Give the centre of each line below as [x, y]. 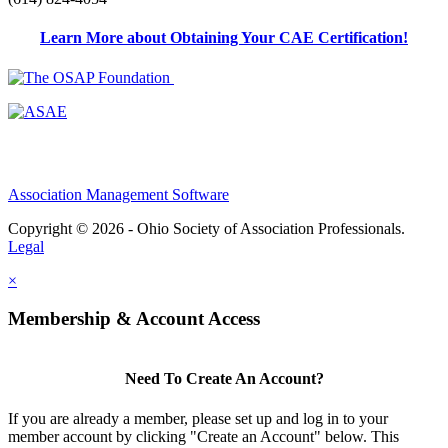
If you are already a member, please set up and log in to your [198, 418]
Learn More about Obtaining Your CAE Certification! [224, 38]
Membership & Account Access [134, 319]
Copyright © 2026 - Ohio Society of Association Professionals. [206, 228]
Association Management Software [118, 194]
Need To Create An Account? [224, 379]
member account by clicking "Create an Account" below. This [203, 436]
